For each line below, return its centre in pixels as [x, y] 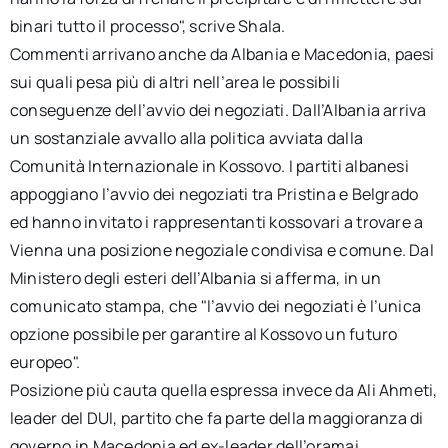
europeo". [45, 362]
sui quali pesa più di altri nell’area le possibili [174, 82]
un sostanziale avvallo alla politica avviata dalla [186, 138]
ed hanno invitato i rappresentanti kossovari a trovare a [216, 222]
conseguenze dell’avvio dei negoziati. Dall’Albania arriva [218, 110]
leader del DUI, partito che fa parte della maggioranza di [216, 418]
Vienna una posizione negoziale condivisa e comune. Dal [221, 250]
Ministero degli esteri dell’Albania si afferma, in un [195, 278]
